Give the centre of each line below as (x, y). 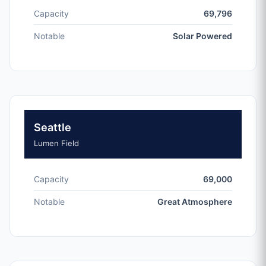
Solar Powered (202, 36)
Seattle (53, 127)
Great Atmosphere (195, 202)
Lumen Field (56, 143)
